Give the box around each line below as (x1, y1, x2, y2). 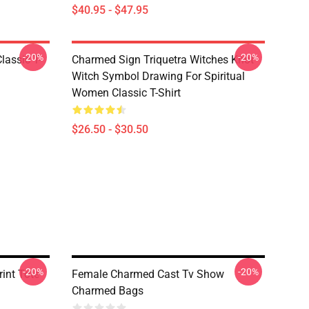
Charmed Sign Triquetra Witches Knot (72, 53, 254, 66)
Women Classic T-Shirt (72, 86, 181, 99)
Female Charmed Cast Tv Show (72, 268, 224, 281)
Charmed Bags (72, 284, 143, 297)
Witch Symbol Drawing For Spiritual (72, 70, 245, 83)
